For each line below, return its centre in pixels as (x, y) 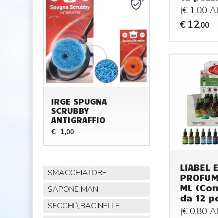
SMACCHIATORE (77, 173)
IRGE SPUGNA (79, 101)
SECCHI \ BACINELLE (83, 206)
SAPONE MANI (73, 190)
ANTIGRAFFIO (79, 120)
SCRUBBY (70, 111)
